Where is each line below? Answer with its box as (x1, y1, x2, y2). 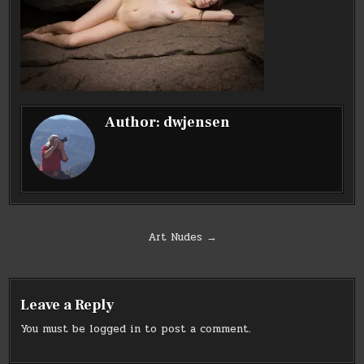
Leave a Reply (20, 295, 115, 314)
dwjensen (163, 112, 231, 132)
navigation (8, 247, 122, 277)
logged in (89, 320, 141, 337)
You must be (20, 320, 90, 337)
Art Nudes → (147, 228, 217, 245)
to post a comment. (141, 320, 252, 337)
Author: (105, 112, 164, 132)
